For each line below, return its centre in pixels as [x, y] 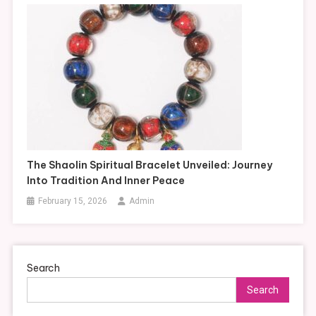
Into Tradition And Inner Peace [106, 181]
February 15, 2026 [73, 201]
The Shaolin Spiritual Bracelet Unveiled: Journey [150, 165]
